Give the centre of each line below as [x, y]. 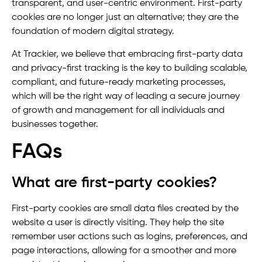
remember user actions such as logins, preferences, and [130, 237]
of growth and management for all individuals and [118, 110]
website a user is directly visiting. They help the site [118, 223]
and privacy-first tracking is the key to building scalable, [130, 68]
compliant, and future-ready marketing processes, [119, 82]
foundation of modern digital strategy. [94, 32]
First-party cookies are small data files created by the [125, 209]
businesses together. [56, 124]
